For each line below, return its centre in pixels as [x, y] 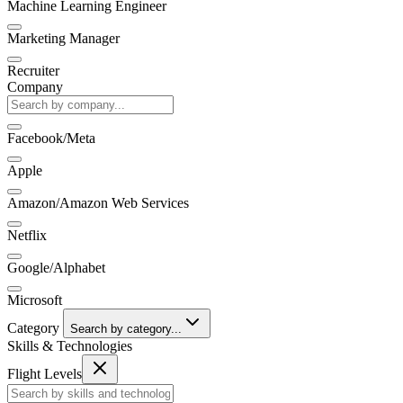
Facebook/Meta [51, 138]
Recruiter [33, 70]
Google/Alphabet [56, 267]
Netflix [27, 235]
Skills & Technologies [70, 345]
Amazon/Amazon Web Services [98, 202]
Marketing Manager [63, 38]
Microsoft [35, 300]
